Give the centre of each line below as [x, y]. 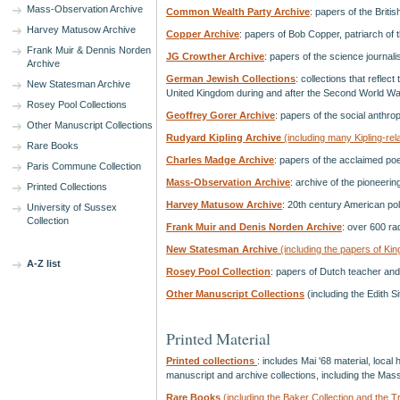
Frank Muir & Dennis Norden [89, 50]
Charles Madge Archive [220, 160]
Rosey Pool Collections [77, 104]
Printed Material [218, 338]
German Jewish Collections [231, 79]
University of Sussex [72, 207]
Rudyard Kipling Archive [224, 137]
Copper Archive [203, 34]
